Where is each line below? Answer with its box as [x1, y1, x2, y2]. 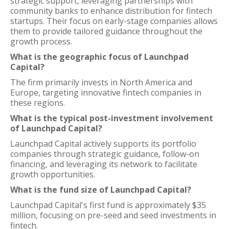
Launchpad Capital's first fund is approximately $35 [10, 199, 206, 211]
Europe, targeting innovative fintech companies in [10, 87, 201, 98]
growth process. [10, 36, 72, 47]
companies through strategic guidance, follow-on [10, 148, 199, 159]
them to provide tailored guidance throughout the [10, 26, 202, 37]
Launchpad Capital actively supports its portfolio [10, 138, 196, 149]
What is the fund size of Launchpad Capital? [10, 184, 191, 195]
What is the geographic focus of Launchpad [10, 51, 189, 62]
